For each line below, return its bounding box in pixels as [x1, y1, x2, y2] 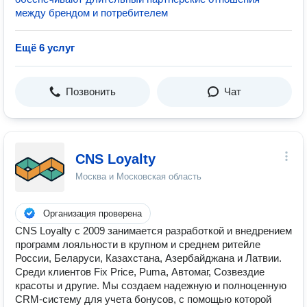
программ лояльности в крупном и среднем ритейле [15, 238, 260, 250]
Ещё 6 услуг [15, 42, 75, 53]
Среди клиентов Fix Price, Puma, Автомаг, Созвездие [15, 266, 265, 278]
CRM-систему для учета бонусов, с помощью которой [15, 293, 271, 305]
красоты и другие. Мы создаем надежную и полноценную [15, 280, 286, 291]
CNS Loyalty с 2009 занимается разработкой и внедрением [15, 225, 292, 236]
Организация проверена [43, 208, 142, 219]
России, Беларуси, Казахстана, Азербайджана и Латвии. [15, 252, 282, 264]
